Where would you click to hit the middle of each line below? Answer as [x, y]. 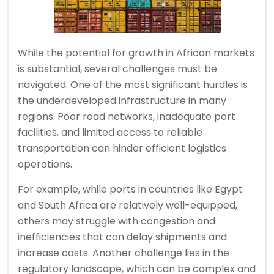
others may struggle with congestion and [117, 221]
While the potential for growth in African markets [136, 53]
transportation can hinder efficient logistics [122, 148]
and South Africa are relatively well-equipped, [128, 205]
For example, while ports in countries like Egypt [130, 189]
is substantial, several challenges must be [117, 68]
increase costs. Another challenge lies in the [124, 253]
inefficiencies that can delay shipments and [122, 237]
